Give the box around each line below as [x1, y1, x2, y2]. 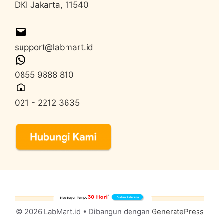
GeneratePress [151, 206, 204, 216]
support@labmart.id [15, 42, 93, 52]
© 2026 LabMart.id [15, 206, 81, 216]
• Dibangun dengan [80, 206, 152, 216]
